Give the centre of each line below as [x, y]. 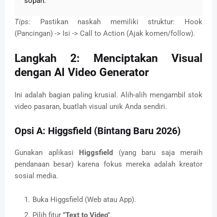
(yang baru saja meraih [158, 153]
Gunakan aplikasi [47, 153]
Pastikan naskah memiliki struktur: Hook [116, 22]
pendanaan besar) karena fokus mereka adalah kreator [108, 164]
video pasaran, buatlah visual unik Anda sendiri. [91, 107]
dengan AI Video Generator [82, 73]
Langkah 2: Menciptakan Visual [108, 59]
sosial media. [36, 176]
